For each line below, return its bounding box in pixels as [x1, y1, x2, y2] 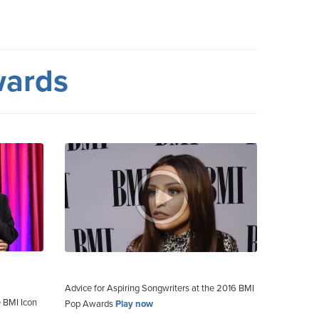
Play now [115, 298, 153, 310]
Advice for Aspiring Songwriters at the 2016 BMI [65, 282, 254, 294]
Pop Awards [65, 298, 115, 310]
